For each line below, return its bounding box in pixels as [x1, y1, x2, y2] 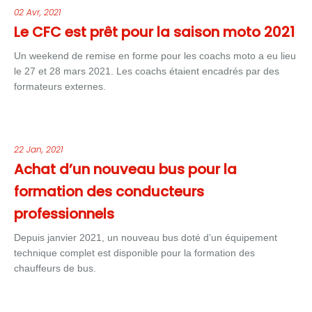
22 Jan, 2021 [14, 143, 63, 155]
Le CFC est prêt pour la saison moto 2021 [14, 22, 295, 42]
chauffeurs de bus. [14, 263, 96, 274]
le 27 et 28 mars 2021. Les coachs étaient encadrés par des [14, 65, 279, 77]
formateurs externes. [14, 81, 106, 92]
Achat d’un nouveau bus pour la [14, 159, 237, 179]
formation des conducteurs [14, 182, 204, 201]
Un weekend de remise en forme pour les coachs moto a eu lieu [14, 50, 296, 61]
